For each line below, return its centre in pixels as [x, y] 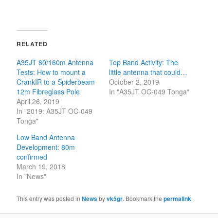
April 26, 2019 [38, 101]
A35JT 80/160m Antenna [55, 63]
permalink [178, 199]
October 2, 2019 [134, 82]
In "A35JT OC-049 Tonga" [149, 92]
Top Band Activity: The [144, 63]
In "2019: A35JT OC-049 [55, 111]
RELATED [32, 44]
